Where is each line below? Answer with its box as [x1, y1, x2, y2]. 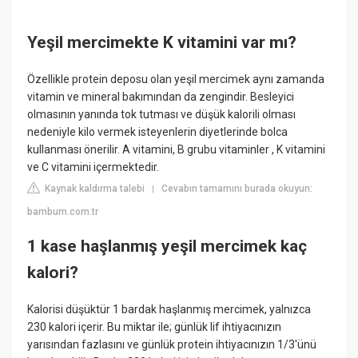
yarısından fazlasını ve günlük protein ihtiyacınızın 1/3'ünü [27, 337, 317, 351]
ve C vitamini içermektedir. [27, 160, 160, 173]
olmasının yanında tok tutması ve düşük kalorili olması [27, 107, 296, 121]
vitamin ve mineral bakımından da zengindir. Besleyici [27, 89, 295, 103]
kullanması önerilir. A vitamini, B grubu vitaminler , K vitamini [27, 142, 326, 156]
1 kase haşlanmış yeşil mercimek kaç [27, 237, 308, 257]
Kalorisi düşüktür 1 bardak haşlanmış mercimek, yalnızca [27, 302, 312, 316]
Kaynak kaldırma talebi [42, 182, 145, 194]
